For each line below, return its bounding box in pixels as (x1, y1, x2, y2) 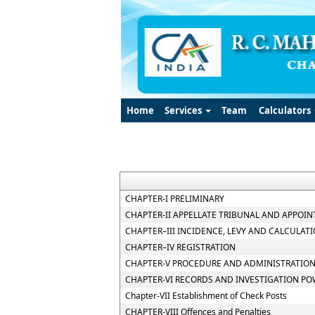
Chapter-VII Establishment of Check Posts (125, 290, 287, 302)
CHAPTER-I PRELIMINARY (125, 193, 224, 205)
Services (165, 104, 204, 117)
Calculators (258, 104, 313, 117)
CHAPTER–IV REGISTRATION (125, 241, 236, 253)
